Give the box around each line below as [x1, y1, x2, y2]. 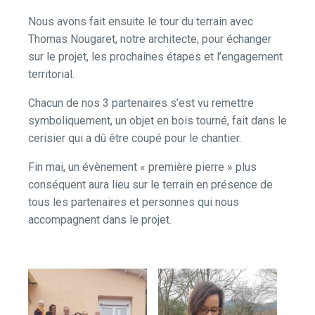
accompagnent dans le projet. [28, 213, 172, 227]
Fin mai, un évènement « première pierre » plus [28, 160, 257, 174]
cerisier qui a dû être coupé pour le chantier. [28, 131, 241, 146]
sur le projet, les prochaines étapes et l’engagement [28, 50, 283, 64]
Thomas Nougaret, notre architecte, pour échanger [28, 32, 271, 46]
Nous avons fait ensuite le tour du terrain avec [28, 15, 253, 29]
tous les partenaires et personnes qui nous [28, 195, 239, 210]
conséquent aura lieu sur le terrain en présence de [28, 178, 273, 192]
